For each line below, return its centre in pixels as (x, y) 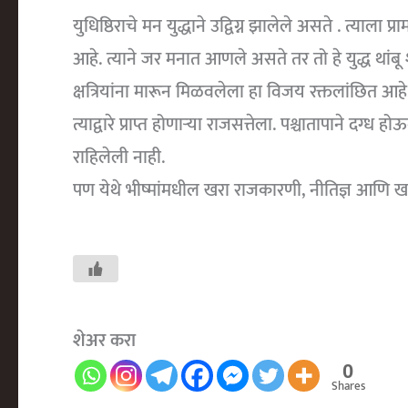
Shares (348, 386)
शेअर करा (104, 341)
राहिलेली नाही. (126, 158)
